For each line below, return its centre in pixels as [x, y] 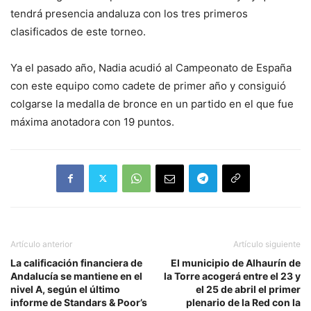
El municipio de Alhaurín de [236, 262]
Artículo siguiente [267, 244]
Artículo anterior [41, 244]
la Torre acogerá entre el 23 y [232, 276]
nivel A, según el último [65, 289]
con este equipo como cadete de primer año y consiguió [148, 85]
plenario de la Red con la [243, 302]
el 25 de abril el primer [248, 289]
